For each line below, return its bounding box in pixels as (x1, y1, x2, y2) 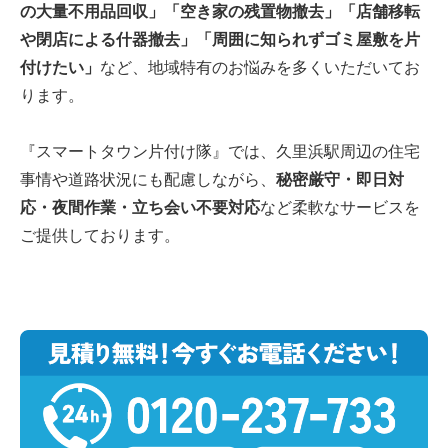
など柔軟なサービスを (260, 198, 420, 216)
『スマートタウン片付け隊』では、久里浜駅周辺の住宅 (20, 142, 420, 160)
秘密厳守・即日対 (276, 170, 404, 188)
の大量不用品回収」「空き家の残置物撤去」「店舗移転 (20, 2, 420, 20)
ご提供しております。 (20, 226, 180, 244)
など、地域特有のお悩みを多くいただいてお (100, 58, 420, 76)
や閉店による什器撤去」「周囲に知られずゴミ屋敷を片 (20, 30, 420, 48)
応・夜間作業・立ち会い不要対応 (20, 198, 260, 216)
